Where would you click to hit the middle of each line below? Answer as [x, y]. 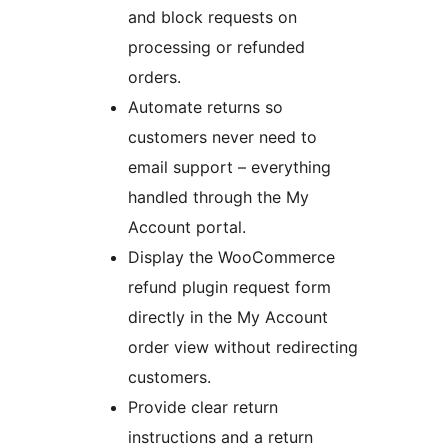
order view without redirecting [243, 346]
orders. [154, 76]
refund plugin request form [229, 286]
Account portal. [187, 226]
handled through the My [218, 196]
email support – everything [229, 166]
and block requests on [212, 16]
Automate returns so [205, 106]
